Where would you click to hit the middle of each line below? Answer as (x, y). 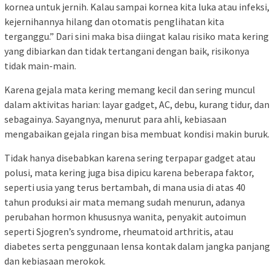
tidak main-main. (40, 65)
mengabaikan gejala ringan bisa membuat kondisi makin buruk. (137, 134)
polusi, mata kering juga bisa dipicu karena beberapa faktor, (129, 172)
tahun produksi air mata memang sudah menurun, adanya (125, 202)
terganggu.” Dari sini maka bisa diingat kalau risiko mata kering (137, 36)
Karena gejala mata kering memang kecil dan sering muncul (130, 89)
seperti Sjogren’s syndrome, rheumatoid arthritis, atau (119, 231)
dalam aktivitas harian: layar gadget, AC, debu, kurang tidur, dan (137, 104)
